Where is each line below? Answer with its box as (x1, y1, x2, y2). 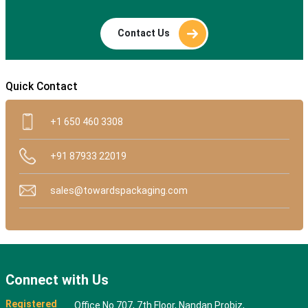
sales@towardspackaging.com (49, 185, 188, 197)
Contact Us (117, 27, 172, 38)
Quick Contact (5, 80, 78, 93)
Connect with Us (5, 272, 109, 289)
